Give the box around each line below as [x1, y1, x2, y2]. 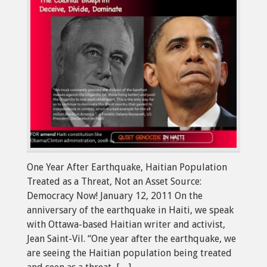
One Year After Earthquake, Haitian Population [27, 162, 227, 173]
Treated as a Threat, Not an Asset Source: [27, 176, 201, 188]
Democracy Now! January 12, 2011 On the [27, 190, 203, 202]
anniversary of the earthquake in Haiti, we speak [27, 204, 234, 216]
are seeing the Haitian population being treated [27, 247, 232, 259]
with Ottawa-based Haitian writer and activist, [27, 219, 225, 231]
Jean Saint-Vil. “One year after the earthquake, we [27, 233, 236, 245]
